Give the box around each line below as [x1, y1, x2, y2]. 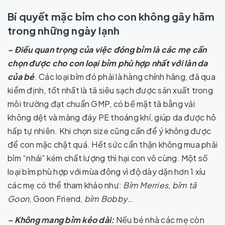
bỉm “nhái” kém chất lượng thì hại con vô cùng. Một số [8, 153, 208, 163]
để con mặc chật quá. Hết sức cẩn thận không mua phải [8, 139, 217, 150]
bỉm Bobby [84, 193, 128, 204]
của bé [8, 71, 35, 82]
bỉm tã [172, 180, 196, 190]
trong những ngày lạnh [8, 24, 120, 37]
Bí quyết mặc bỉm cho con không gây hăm [8, 10, 215, 23]
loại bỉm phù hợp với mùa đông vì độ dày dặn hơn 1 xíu [8, 166, 206, 177]
